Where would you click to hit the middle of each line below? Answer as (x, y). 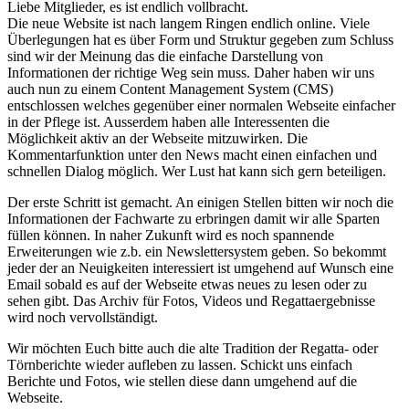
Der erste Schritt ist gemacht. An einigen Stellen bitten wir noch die (200, 202)
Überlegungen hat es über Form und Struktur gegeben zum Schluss (200, 39)
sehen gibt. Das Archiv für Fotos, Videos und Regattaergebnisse (191, 300)
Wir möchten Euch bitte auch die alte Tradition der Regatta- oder (193, 348)
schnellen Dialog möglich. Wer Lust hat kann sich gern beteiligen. (197, 171)
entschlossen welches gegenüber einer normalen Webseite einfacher (201, 105)
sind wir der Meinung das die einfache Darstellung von (165, 56)
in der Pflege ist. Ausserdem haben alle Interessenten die (168, 121)
